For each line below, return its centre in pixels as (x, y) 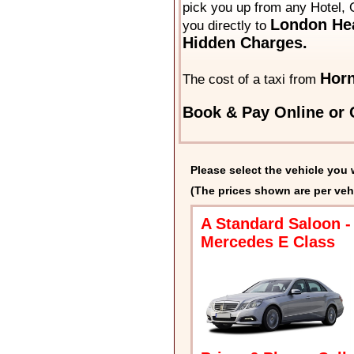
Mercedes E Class (267, 242)
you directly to (226, 26)
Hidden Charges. (245, 43)
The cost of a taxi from (251, 80)
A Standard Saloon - (275, 224)
